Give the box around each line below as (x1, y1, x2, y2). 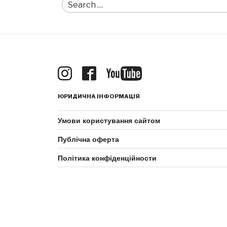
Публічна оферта (58, 134, 119, 144)
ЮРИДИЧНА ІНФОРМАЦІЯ (58, 93, 140, 100)
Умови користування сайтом (58, 115, 160, 126)
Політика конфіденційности (58, 153, 157, 163)
